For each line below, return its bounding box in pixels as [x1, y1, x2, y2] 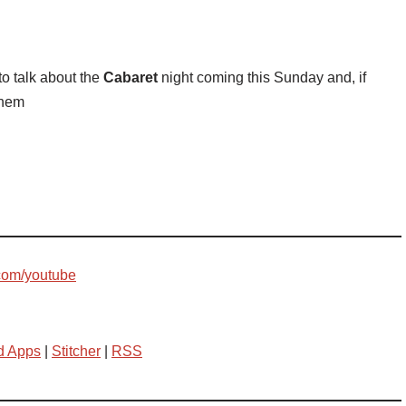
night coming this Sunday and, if [158, 70, 366, 85]
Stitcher [52, 343, 101, 359]
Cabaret [103, 70, 158, 85]
